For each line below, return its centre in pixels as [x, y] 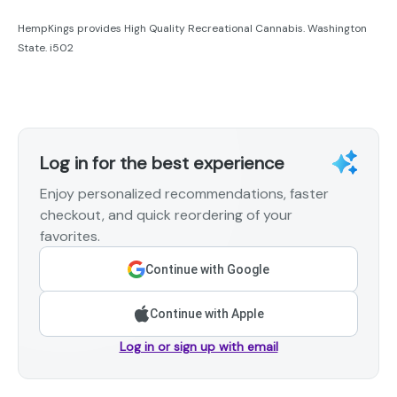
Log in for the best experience [162, 163]
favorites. [70, 237]
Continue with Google [207, 270]
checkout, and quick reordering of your [166, 215]
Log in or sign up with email [198, 347]
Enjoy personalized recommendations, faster [184, 194]
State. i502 [46, 48]
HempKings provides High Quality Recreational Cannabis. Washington [192, 29]
